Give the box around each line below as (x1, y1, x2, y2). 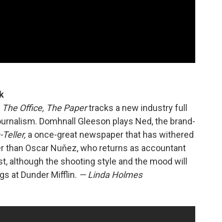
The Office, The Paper (2, 102, 87, 113)
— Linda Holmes (79, 169, 142, 180)
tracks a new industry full (87, 102, 187, 113)
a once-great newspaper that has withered (26, 129, 194, 140)
